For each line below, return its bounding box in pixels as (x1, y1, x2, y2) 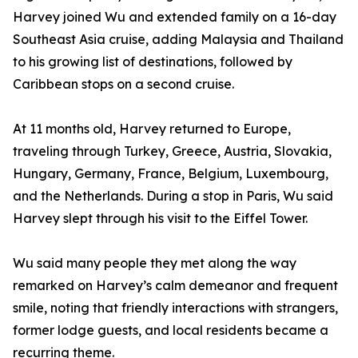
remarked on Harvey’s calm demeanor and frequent (13, 277, 338, 293)
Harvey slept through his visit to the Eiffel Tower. (13, 210, 308, 226)
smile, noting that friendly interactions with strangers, (13, 300, 338, 316)
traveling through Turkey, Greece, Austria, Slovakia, (13, 143, 332, 159)
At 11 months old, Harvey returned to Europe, (13, 121, 291, 137)
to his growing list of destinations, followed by (13, 54, 292, 70)
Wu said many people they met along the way (13, 255, 296, 271)
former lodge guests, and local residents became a (13, 322, 328, 338)
